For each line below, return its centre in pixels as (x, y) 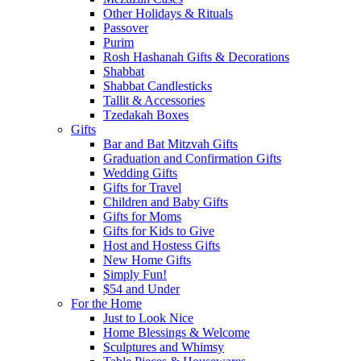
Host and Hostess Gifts (162, 245)
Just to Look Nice (148, 318)
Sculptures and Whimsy (164, 347)
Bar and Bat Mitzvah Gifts (170, 144)
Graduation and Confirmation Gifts (192, 158)
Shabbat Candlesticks (158, 86)
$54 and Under (141, 289)
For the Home (106, 303)
